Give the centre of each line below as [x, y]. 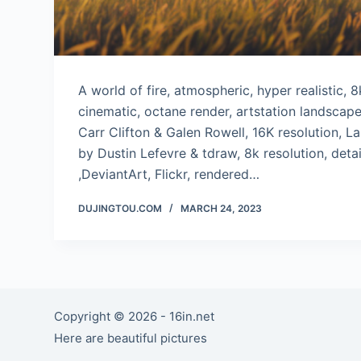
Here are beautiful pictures [131, 338]
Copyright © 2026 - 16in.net [135, 316]
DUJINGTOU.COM [120, 208]
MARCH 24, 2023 [222, 208]
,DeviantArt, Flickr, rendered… [169, 174]
